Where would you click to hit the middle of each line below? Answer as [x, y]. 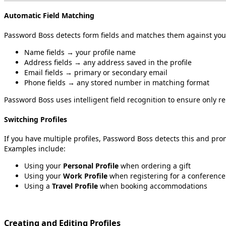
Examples [20, 149]
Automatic [22, 16]
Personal [78, 166]
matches [151, 35]
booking [134, 186]
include [51, 149]
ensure [188, 99]
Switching [21, 119]
